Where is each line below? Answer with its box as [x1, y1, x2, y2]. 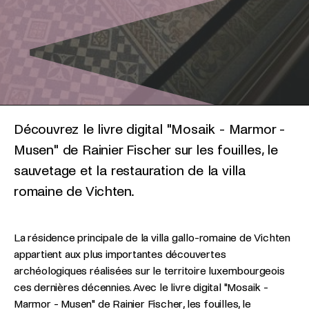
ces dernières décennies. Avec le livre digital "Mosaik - [14, 281, 268, 293]
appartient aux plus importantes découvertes [14, 248, 226, 260]
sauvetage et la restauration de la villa [14, 163, 246, 178]
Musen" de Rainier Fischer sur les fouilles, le [14, 143, 278, 157]
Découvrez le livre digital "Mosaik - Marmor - [14, 122, 285, 137]
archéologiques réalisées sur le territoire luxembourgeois [14, 265, 285, 277]
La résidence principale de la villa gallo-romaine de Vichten [14, 232, 290, 243]
